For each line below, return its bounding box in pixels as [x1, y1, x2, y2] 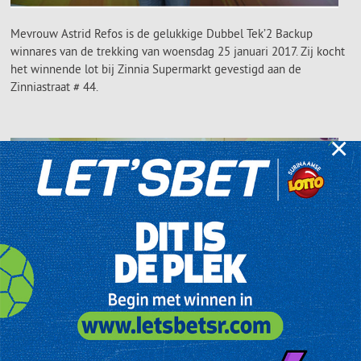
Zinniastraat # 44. [10, 78, 98, 94]
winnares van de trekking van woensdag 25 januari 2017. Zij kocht [10, 43, 345, 59]
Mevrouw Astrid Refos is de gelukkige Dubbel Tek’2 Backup [10, 25, 313, 41]
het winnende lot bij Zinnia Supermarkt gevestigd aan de [10, 60, 301, 77]
